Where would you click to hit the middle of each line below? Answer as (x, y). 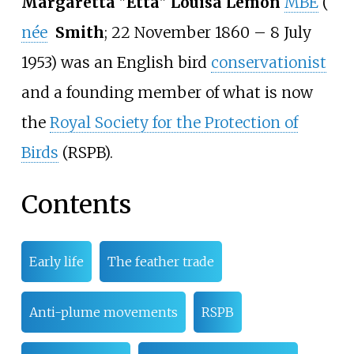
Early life (56, 262)
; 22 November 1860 (177, 33)
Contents (76, 204)
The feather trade (160, 262)
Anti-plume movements (103, 313)
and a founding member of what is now (167, 93)
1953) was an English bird (116, 63)
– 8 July (282, 33)
